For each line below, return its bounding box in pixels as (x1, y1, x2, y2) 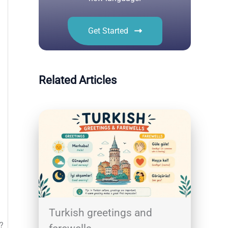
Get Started (88, 25, 128, 36)
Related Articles (39, 73, 117, 87)
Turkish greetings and (49, 207, 152, 219)
